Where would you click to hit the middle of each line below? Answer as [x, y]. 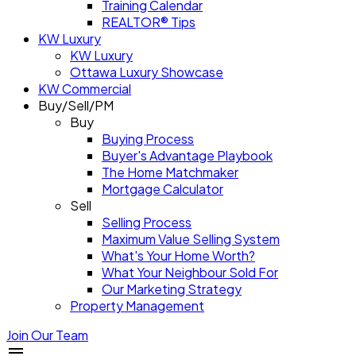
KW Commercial [85, 89]
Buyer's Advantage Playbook [187, 155]
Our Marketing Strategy [172, 289]
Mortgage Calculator [163, 189]
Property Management [137, 306]
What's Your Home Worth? [178, 255]
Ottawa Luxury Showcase [147, 72]
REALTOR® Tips [149, 22]
